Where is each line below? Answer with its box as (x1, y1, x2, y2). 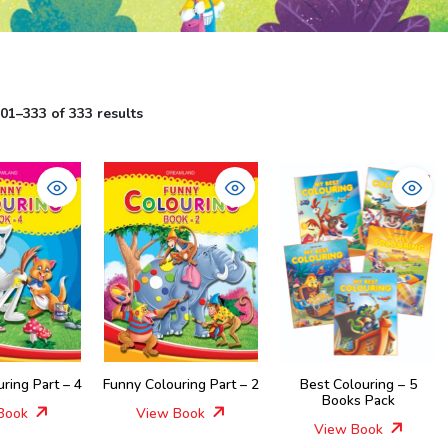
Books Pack (322, 391, 396, 410)
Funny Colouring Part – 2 (103, 375, 260, 394)
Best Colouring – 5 (300, 375, 418, 394)
